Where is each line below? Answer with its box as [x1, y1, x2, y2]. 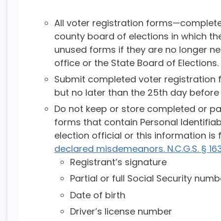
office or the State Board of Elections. [54, 56, 219, 69]
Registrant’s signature [70, 156, 167, 169]
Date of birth [70, 188, 125, 201]
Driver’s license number [70, 205, 172, 218]
